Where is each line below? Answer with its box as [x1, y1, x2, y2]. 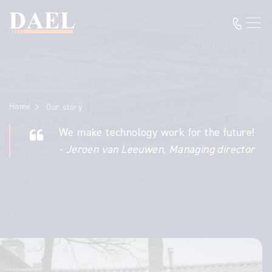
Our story [46, 101, 83, 113]
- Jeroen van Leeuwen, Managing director [59, 142, 255, 157]
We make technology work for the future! [59, 125, 255, 140]
